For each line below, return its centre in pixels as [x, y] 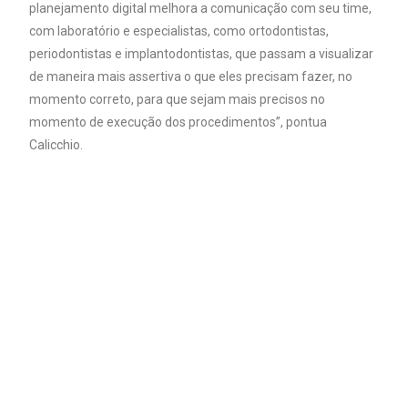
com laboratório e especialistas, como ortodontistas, [179, 31]
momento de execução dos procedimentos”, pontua [178, 122]
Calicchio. [56, 144]
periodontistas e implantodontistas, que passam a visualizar [202, 53]
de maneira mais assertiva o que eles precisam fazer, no [191, 76]
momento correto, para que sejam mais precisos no [178, 99]
